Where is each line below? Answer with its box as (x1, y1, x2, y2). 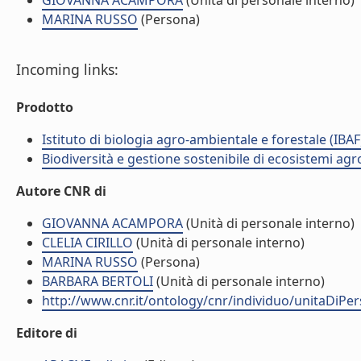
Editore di (16, 324, 77, 342)
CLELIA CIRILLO (42, 234, 133, 251)
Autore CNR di (16, 182, 106, 200)
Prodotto (16, 98, 73, 116)
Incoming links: (16, 60, 118, 79)
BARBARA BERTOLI (42, 272, 153, 290)
